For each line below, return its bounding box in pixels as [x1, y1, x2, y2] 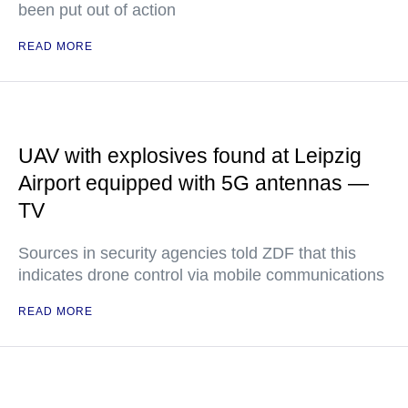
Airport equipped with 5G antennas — [18, 171, 369, 195]
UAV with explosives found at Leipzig [18, 144, 362, 168]
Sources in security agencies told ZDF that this [18, 244, 356, 262]
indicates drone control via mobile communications [18, 266, 384, 284]
